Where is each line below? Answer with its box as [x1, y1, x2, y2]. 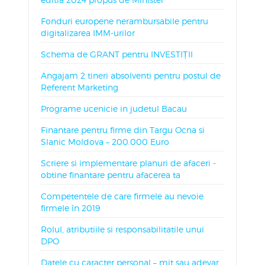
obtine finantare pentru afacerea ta [40, 170, 180, 180]
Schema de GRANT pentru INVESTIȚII [40, 49, 193, 59]
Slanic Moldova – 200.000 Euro [40, 137, 169, 147]
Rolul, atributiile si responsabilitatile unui [40, 224, 204, 234]
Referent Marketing [40, 82, 118, 92]
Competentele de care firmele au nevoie [40, 191, 203, 201]
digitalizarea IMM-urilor [40, 28, 135, 38]
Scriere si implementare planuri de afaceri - [40, 158, 216, 168]
